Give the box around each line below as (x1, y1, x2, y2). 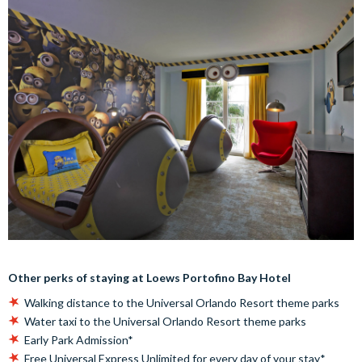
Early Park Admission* (24, 332, 133, 347)
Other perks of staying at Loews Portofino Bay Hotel (8, 270, 291, 284)
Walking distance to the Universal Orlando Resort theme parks (24, 295, 339, 309)
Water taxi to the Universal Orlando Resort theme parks (24, 314, 306, 328)
